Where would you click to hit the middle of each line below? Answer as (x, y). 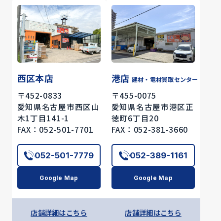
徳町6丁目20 (135, 118)
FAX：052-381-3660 (149, 129)
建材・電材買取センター (165, 79)
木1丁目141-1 (43, 118)
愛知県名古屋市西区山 (58, 107)
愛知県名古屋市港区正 (152, 107)
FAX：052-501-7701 (55, 129)
